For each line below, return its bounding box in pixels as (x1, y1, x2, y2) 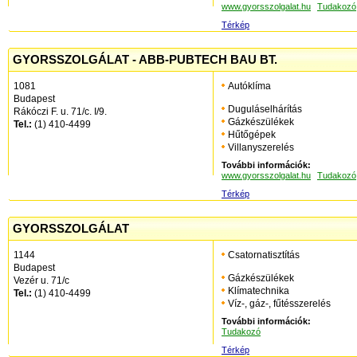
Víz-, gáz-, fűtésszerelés (228, 298, 331, 309)
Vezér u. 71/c (14, 275, 69, 286)
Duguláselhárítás (228, 104, 302, 115)
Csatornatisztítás (228, 249, 300, 261)
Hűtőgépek (228, 129, 276, 140)
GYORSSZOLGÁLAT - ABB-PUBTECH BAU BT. (13, 53, 277, 66)
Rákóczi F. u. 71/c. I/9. (14, 106, 107, 117)
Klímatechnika (228, 285, 289, 296)
